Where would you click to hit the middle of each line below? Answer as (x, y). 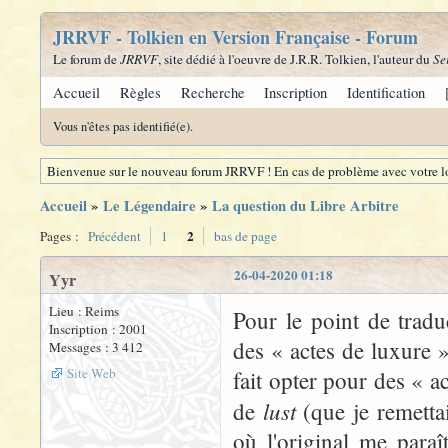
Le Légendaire (149, 205)
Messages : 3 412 (96, 347)
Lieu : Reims (84, 311)
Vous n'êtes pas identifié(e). (123, 126)
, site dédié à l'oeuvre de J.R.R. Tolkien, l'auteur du (295, 59)
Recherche (212, 92)
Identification (386, 92)
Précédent (114, 236)
